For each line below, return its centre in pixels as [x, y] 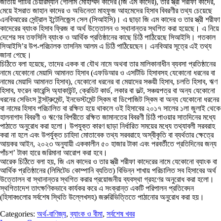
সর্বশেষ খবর [121, 214]
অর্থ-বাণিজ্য [52, 214]
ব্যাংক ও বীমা [86, 214]
